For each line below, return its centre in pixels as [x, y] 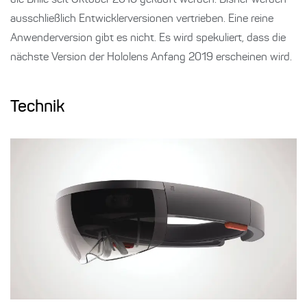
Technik [37, 108]
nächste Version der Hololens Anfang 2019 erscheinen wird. [151, 58]
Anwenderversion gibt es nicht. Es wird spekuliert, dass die [148, 38]
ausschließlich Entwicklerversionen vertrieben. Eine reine [142, 19]
